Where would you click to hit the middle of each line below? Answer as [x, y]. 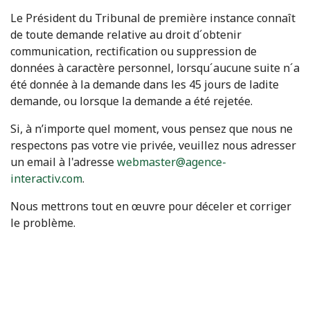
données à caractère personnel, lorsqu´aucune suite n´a [155, 68]
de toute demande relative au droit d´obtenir [126, 35]
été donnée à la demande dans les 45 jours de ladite [145, 84]
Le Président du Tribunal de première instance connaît [153, 18]
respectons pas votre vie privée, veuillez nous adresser [153, 145]
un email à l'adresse [64, 162]
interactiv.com [46, 179]
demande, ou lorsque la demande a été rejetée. [131, 101]
